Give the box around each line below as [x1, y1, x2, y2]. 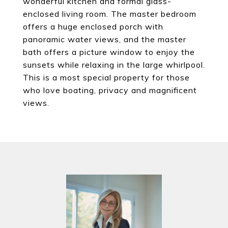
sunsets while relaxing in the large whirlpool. [23, 59, 205, 70]
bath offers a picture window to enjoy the [23, 46, 195, 57]
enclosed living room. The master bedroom [23, 8, 196, 19]
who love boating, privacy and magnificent [23, 84, 197, 95]
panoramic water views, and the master [23, 34, 186, 44]
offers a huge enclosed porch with [23, 21, 163, 32]
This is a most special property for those [23, 72, 190, 82]
